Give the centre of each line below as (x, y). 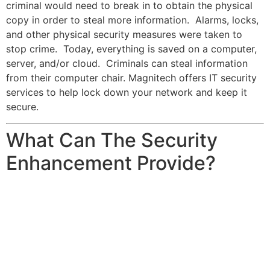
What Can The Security (112, 140)
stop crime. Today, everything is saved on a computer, (131, 49)
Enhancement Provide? (111, 163)
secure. (22, 107)
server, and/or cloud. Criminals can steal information (127, 64)
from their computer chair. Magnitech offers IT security (131, 78)
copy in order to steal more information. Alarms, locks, (132, 20)
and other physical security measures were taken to (124, 35)
